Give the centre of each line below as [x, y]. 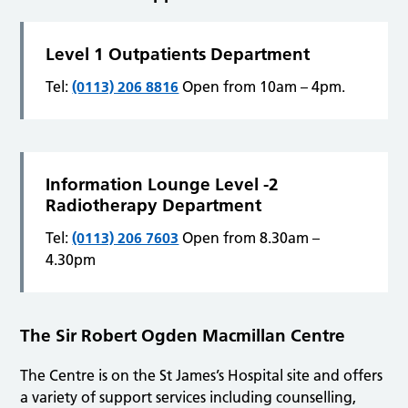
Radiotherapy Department [154, 206]
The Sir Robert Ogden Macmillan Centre [183, 336]
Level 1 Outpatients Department [178, 55]
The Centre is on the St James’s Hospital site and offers [202, 376]
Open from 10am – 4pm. [262, 87]
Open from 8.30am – [250, 238]
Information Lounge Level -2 [163, 185]
